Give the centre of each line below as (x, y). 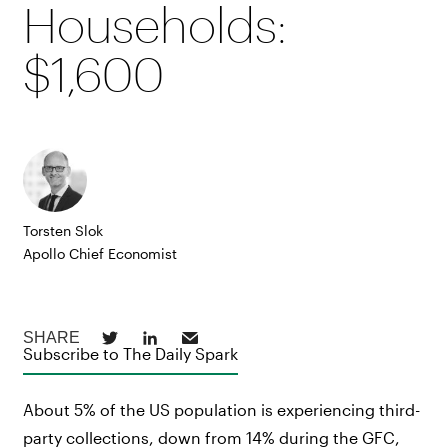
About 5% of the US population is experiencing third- (222, 409)
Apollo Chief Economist (100, 253)
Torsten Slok (63, 230)
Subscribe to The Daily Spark (131, 353)
